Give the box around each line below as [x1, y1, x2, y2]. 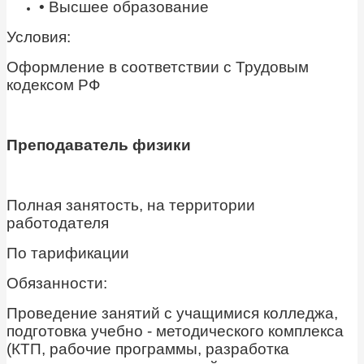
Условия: [6, 28, 71, 46]
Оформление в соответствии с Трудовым [6, 58, 309, 76]
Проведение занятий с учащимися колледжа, [6, 305, 338, 323]
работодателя [6, 214, 109, 232]
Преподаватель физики [6, 136, 191, 154]
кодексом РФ [6, 76, 100, 94]
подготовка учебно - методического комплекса [6, 323, 344, 340]
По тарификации [6, 245, 129, 262]
